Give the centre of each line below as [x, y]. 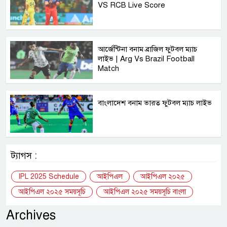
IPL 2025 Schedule [49, 176]
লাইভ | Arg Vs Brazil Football [146, 59]
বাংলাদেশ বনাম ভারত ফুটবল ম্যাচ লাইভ [155, 103]
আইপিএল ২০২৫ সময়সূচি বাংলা [145, 192]
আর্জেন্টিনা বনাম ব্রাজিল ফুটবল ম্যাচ [148, 49]
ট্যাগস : [24, 155]
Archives [31, 215]
